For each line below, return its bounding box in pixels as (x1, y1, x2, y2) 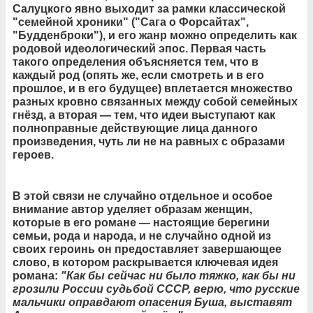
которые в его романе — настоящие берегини (13, 216, 270, 228)
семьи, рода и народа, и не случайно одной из (13, 229, 271, 242)
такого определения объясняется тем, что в (13, 55, 259, 68)
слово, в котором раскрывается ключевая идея (13, 256, 278, 268)
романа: (13, 269, 61, 282)
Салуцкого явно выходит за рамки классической (13, 2, 286, 15)
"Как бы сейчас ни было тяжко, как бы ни (61, 269, 296, 282)
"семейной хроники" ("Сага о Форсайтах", (13, 15, 249, 28)
